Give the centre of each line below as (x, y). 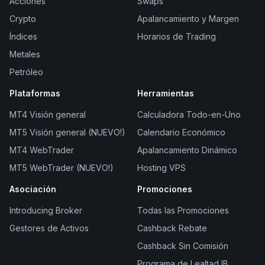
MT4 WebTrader (42, 150)
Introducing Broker (46, 210)
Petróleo (26, 72)
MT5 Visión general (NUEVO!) (67, 132)
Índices (23, 36)
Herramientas (166, 93)
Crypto (23, 18)
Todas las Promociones (183, 210)
